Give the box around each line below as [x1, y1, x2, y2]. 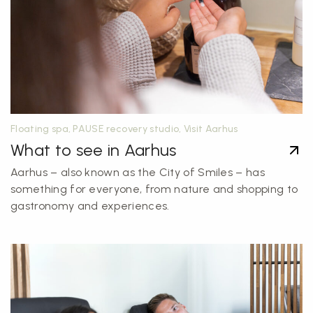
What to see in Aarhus [10, 140, 177, 160]
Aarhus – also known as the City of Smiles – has [10, 166, 265, 179]
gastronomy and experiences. [10, 199, 170, 212]
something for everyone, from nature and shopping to [10, 182, 298, 196]
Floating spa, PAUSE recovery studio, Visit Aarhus [10, 123, 238, 135]
